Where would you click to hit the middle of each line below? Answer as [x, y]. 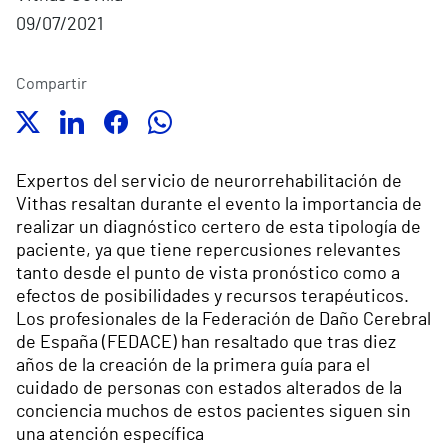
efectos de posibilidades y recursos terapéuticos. [212, 297]
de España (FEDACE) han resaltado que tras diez [206, 343]
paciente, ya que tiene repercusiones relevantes [208, 251]
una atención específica [110, 435]
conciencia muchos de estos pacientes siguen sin [213, 412]
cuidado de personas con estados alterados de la [209, 389]
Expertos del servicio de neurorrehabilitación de [209, 182]
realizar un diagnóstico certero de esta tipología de [218, 228]
